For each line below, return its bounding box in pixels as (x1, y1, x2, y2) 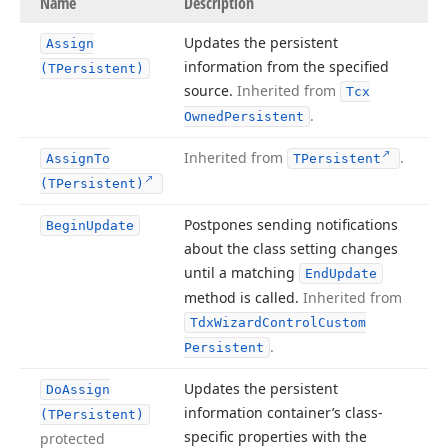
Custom (318, 315, 366, 330)
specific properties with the (184, 427, 367, 446)
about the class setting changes (184, 239, 398, 258)
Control (262, 315, 318, 330)
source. (184, 81, 237, 100)
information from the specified (184, 57, 389, 76)
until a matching (184, 263, 299, 282)
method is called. (184, 288, 303, 307)
